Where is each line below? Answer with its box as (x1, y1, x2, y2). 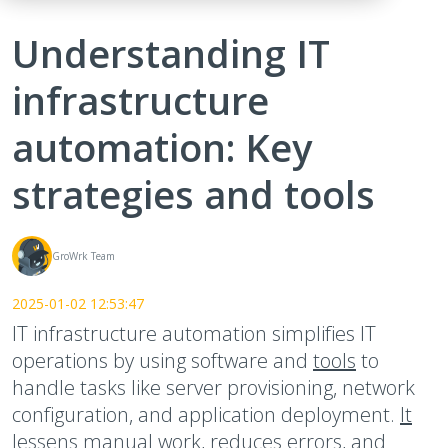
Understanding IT (12, 27, 330, 79)
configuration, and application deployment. (12, 401, 400, 428)
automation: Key (12, 121, 312, 173)
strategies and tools (12, 168, 375, 220)
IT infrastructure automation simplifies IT (12, 320, 376, 347)
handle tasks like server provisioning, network (12, 374, 415, 401)
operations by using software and (12, 347, 313, 374)
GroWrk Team (52, 248, 115, 263)
